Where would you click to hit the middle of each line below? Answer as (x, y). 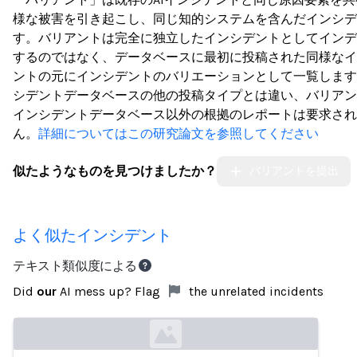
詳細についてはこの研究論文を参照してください (178, 133)
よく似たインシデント (92, 235)
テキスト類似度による (75, 266)
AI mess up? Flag (110, 291)
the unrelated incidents (255, 291)
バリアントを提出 (294, 171)
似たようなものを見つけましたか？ (115, 171)
